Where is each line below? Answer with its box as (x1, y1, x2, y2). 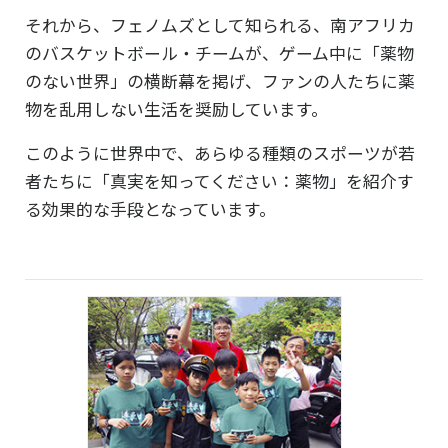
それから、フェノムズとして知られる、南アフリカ (25, 12, 415, 37)
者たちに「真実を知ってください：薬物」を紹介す (25, 168, 414, 193)
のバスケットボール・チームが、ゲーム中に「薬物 (25, 40, 414, 65)
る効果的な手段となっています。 (25, 196, 276, 221)
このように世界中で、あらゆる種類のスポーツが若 (25, 140, 415, 165)
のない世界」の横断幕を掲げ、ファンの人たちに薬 (25, 68, 415, 93)
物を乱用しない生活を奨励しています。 (25, 96, 328, 121)
